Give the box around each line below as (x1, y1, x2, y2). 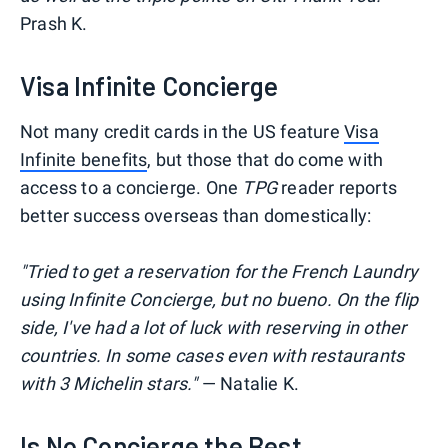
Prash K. (20, 13, 88, 35)
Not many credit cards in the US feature (20, 121, 345, 143)
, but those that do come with (147, 149, 384, 171)
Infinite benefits (20, 149, 148, 171)
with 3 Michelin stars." (20, 373, 198, 395)
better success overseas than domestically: (20, 205, 372, 227)
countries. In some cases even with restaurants (20, 345, 405, 367)
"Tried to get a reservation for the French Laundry (20, 261, 419, 283)
